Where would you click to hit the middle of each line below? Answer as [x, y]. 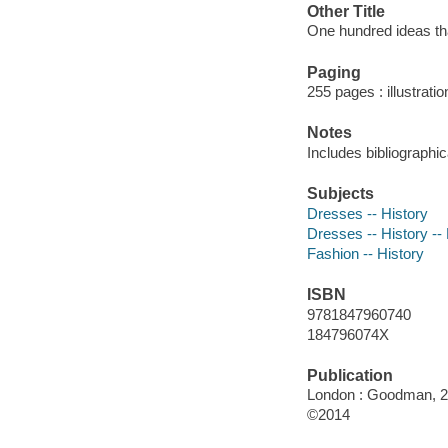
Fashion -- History [365, 253]
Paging [333, 72]
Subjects [340, 194]
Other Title [345, 11]
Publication [349, 375]
